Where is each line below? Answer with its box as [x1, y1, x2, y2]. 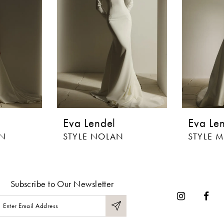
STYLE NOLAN [63, 130, 124, 142]
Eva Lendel [63, 115, 116, 130]
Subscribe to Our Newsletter [10, 178, 114, 190]
